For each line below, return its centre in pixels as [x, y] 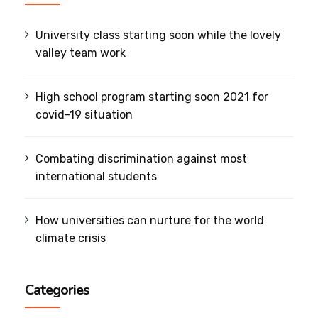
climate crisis [71, 238]
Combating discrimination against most [142, 158]
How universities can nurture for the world [150, 220]
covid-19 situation [84, 114]
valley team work [81, 53]
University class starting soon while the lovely [159, 35]
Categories [57, 290]
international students [97, 176]
